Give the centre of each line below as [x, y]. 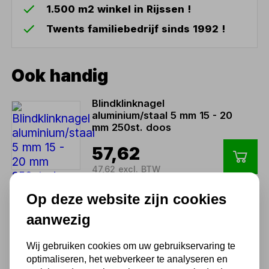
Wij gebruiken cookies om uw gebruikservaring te [131, 246]
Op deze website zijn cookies [126, 199]
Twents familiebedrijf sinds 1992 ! [136, 29]
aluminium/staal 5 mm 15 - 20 [162, 115]
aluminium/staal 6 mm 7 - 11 [158, 221]
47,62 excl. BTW [126, 169]
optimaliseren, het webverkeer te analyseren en [127, 259]
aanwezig [59, 219]
